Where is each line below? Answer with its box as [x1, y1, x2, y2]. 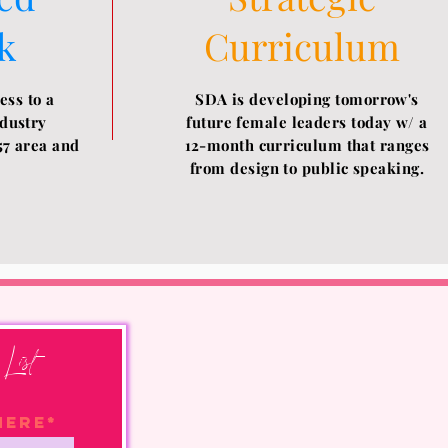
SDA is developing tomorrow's [195, 88, 419, 109]
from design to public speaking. [190, 157, 424, 178]
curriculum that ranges [258, 134, 430, 155]
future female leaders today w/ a [186, 111, 428, 132]
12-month [184, 134, 259, 155]
